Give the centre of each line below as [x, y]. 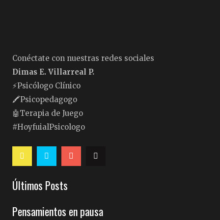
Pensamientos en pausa [58, 211]
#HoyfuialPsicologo [49, 127]
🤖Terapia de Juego [48, 113]
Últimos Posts [40, 185]
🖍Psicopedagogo [45, 99]
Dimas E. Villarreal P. [53, 72]
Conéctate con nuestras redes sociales [83, 58]
